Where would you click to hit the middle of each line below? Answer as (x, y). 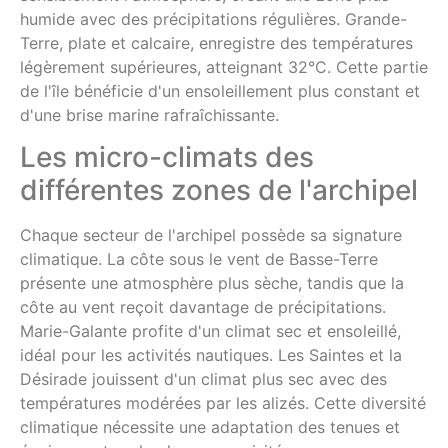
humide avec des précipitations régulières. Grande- (213, 18)
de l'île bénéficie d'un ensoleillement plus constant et (220, 90)
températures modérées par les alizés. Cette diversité (223, 403)
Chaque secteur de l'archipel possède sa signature (211, 235)
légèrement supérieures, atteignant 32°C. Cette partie (224, 66)
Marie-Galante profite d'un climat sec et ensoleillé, (210, 331)
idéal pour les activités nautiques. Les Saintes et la (211, 355)
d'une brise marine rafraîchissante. (149, 114)
